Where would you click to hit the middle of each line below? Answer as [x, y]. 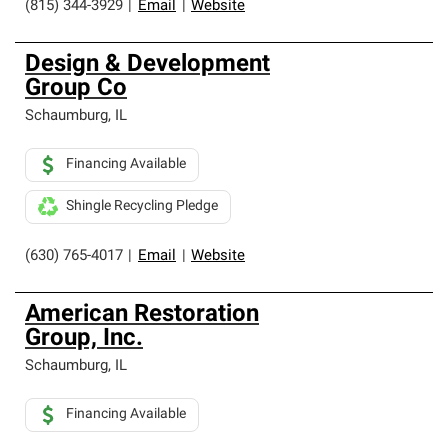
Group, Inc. [84, 339]
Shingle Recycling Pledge [142, 206]
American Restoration [142, 315]
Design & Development [147, 65]
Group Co [76, 89]
